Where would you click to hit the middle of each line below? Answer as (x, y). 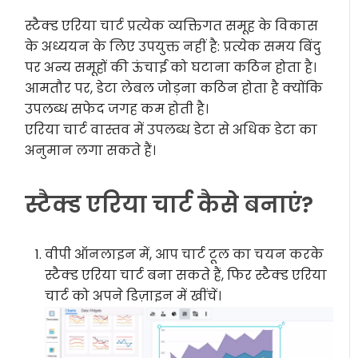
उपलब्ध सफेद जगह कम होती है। (117, 109)
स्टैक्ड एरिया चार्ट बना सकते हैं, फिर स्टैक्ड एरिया (186, 276)
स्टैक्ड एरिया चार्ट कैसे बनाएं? (169, 205)
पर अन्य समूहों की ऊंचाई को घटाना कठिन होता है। (171, 68)
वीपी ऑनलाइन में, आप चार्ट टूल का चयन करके (185, 255)
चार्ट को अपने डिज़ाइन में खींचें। (133, 296)
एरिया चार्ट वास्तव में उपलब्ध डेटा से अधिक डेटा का (171, 130)
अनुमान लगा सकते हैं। (91, 151)
